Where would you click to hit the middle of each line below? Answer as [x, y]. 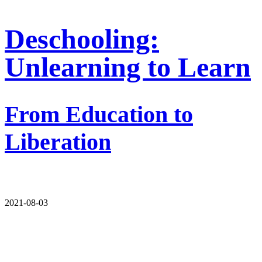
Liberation [58, 142]
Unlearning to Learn [128, 67]
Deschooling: [82, 39]
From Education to [99, 114]
